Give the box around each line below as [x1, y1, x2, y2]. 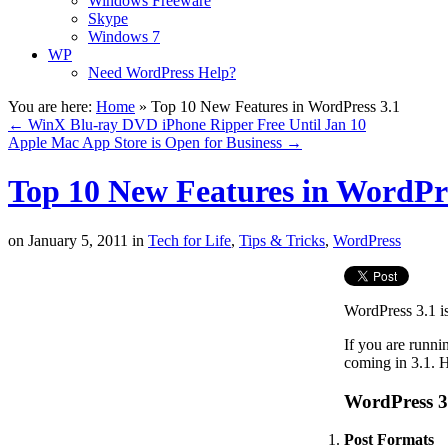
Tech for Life [148, 231, 231, 249]
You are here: [8, 98, 92, 115]
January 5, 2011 [24, 231, 128, 249]
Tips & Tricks [239, 231, 325, 249]
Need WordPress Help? [88, 64, 236, 81]
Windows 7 [88, 28, 160, 45]
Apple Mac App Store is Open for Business [8, 134, 286, 151]
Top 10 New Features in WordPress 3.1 [151, 98, 400, 115]
